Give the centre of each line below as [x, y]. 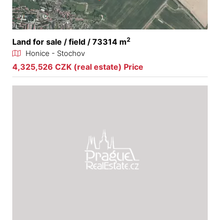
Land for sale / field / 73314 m [69, 42]
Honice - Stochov [55, 54]
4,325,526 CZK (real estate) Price [78, 67]
